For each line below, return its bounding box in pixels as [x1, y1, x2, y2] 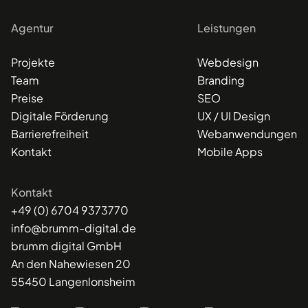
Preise [11, 91, 43, 106]
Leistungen [197, 21, 256, 36]
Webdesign [197, 55, 258, 70]
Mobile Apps [197, 144, 263, 159]
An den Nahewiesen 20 [11, 256, 131, 272]
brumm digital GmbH [11, 239, 122, 254]
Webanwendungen [197, 126, 297, 142]
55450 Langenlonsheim [11, 274, 135, 289]
